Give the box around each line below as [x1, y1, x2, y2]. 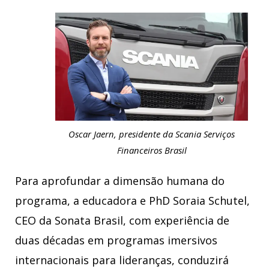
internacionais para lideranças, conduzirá [15, 252, 229, 267]
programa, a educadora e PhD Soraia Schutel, [15, 193, 250, 208]
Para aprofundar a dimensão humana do [15, 173, 225, 188]
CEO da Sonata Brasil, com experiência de [15, 213, 229, 228]
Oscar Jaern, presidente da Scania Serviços [68, 127, 235, 140]
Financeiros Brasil [116, 144, 187, 156]
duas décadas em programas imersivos [15, 232, 217, 247]
